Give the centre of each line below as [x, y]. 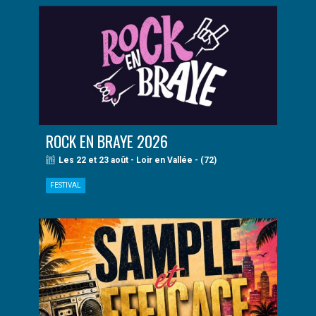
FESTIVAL [66, 185]
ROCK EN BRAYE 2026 [107, 141]
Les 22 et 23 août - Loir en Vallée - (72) [138, 160]
